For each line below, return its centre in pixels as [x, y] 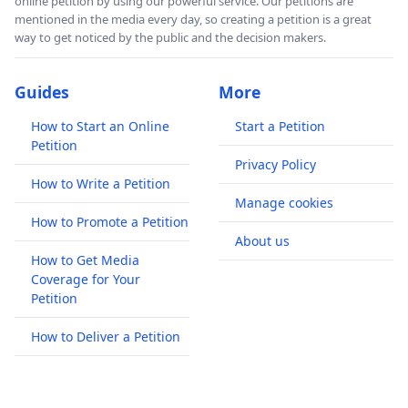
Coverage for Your [86, 280]
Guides [42, 92]
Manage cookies [284, 203]
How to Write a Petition [101, 184]
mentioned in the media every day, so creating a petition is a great [193, 20]
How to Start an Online [100, 127]
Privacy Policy [275, 165]
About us [262, 241]
